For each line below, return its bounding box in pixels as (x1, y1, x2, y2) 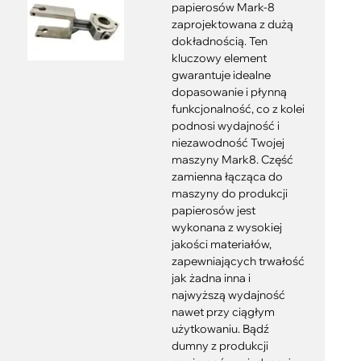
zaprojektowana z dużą (171, 17, 293, 31)
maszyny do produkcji (171, 186, 288, 201)
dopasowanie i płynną (171, 85, 287, 99)
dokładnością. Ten (171, 34, 268, 48)
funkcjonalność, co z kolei (171, 102, 305, 116)
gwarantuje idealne (171, 68, 271, 82)
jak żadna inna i (171, 271, 251, 285)
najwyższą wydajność (171, 288, 285, 302)
